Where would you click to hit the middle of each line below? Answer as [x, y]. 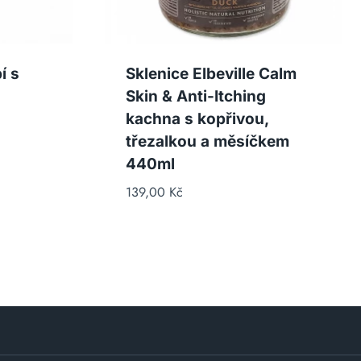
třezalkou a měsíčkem [207, 141]
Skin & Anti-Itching [195, 96]
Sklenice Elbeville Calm [211, 73]
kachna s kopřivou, [197, 118]
